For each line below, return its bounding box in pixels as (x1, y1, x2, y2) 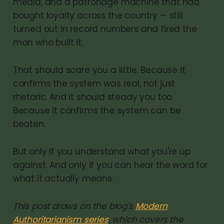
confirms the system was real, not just (12, 77, 175, 89)
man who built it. (12, 36, 83, 48)
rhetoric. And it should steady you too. (12, 90, 174, 103)
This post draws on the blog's (12, 199, 135, 212)
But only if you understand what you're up (12, 145, 190, 157)
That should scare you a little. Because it (12, 63, 185, 76)
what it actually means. (12, 172, 113, 184)
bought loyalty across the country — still (12, 9, 183, 21)
